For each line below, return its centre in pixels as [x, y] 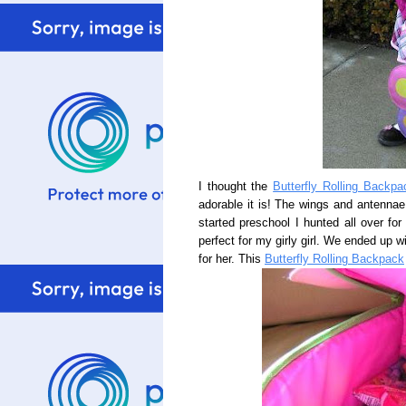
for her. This [232, 259]
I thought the [236, 187]
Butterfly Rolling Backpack [334, 259]
